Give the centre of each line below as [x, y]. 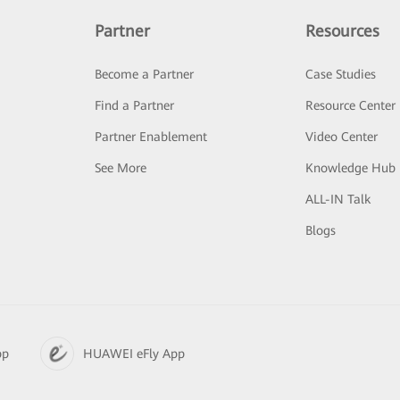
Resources [343, 31]
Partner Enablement [150, 137]
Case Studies [341, 74]
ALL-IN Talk [338, 199]
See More [120, 168]
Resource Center [351, 105]
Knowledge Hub [351, 168]
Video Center [342, 137]
